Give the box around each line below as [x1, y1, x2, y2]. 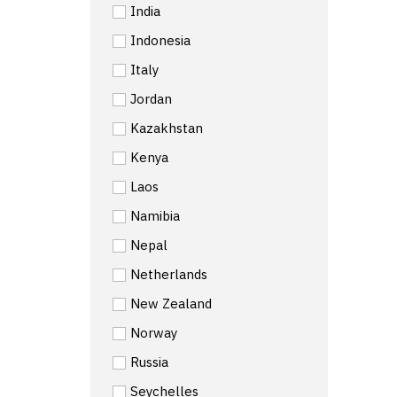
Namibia [130, 206, 180, 224]
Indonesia [130, 31, 191, 49]
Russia [130, 353, 168, 370]
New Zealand [130, 294, 212, 312]
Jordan [130, 90, 172, 107]
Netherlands [130, 265, 207, 283]
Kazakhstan [130, 119, 203, 136]
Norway [130, 323, 177, 341]
